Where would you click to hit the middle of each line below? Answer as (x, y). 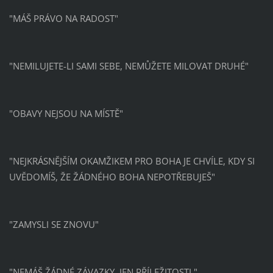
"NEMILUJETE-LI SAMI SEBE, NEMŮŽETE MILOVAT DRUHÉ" (129, 66)
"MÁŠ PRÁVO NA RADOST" (63, 18)
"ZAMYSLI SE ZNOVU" (54, 224)
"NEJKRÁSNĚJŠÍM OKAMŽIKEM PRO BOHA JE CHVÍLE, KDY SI (132, 161)
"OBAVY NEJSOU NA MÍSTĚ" (66, 113)
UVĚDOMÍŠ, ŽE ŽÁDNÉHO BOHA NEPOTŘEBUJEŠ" (112, 176)
